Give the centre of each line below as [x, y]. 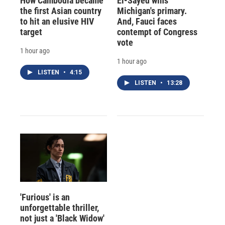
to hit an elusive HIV [57, 21]
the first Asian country [61, 11]
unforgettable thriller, [60, 208]
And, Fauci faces [147, 21]
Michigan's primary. [152, 11]
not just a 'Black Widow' [62, 218]
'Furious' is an [45, 197]
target [31, 32]
